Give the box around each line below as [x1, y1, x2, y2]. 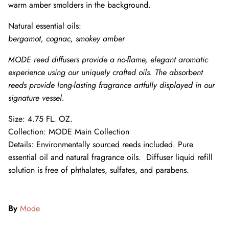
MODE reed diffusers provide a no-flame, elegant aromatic [8, 53, 208, 65]
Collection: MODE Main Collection [8, 125, 129, 138]
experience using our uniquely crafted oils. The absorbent [8, 66, 203, 78]
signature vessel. [8, 91, 64, 104]
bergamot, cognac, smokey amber [8, 32, 125, 44]
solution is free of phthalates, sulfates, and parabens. [8, 164, 189, 176]
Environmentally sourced [36, 138, 120, 150]
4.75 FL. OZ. [28, 112, 73, 125]
